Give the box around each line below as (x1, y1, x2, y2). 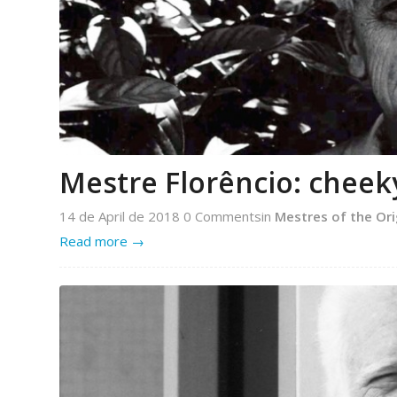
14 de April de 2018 (59, 206, 183, 225)
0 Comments (183, 206, 261, 225)
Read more (59, 231, 128, 250)
